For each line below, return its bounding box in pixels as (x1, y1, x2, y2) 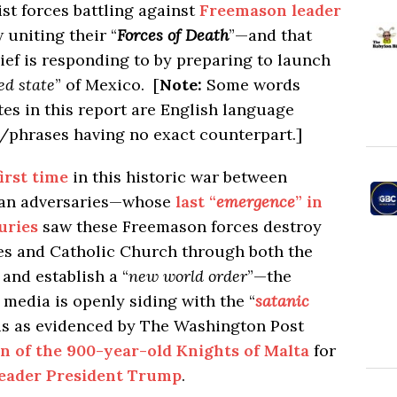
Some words (202, 74, 300, 95)
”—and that (229, 24, 312, 45)
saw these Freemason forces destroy (38, 215, 322, 237)
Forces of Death (117, 24, 229, 45)
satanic (255, 290, 309, 311)
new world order (128, 265, 247, 286)
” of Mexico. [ (55, 74, 160, 95)
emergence (216, 191, 295, 212)
